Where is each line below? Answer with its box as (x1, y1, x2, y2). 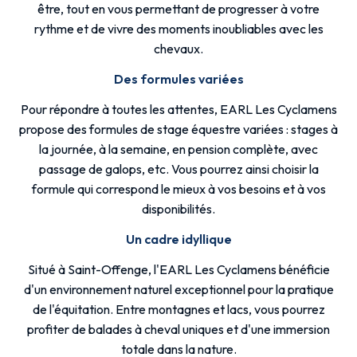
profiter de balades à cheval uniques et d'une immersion (27, 321, 330, 338)
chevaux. (154, 41, 203, 57)
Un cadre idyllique (125, 231, 232, 248)
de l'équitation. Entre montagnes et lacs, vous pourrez (32, 301, 325, 318)
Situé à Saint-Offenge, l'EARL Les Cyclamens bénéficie (27, 261, 330, 278)
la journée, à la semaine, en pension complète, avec (39, 141, 318, 158)
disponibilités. (142, 201, 215, 218)
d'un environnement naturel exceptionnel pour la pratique (23, 281, 334, 298)
